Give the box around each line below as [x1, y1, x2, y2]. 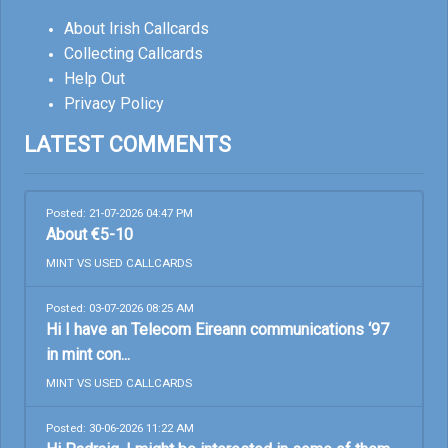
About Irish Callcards [64, 18, 209, 38]
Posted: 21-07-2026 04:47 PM [46, 205, 193, 220]
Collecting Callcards [64, 43, 203, 63]
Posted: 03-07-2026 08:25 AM [46, 300, 194, 315]
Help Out [64, 68, 125, 88]
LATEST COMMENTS [24, 131, 231, 157]
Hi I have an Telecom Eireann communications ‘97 [46, 319, 389, 339]
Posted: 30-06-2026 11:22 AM [46, 420, 194, 435]
